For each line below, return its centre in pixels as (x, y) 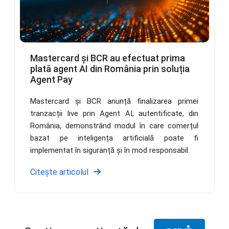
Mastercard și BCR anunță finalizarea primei (114, 101)
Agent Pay (52, 80)
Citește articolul (60, 172)
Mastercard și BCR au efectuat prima (108, 58)
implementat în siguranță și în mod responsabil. (110, 151)
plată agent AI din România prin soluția (110, 69)
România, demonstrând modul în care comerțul (114, 126)
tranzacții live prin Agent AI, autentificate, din (114, 114)
